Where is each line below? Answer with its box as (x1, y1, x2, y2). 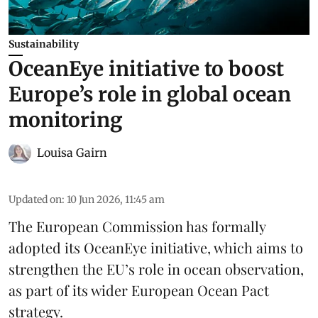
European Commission (36, 216, 183, 236)
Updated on (9, 193, 62, 207)
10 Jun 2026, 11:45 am (67, 193, 165, 207)
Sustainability (9, 38, 79, 51)
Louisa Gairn (37, 146, 107, 160)
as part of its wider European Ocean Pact (9, 280, 269, 300)
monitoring (9, 107, 123, 133)
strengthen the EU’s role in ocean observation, (9, 259, 304, 279)
